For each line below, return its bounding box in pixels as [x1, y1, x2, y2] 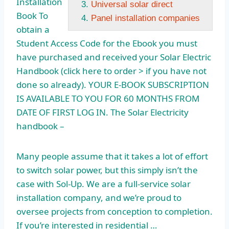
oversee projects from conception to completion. [16, 205, 213, 218]
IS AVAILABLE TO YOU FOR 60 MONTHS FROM [16, 93, 199, 105]
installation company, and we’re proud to [16, 192, 181, 204]
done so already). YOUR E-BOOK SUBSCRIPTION [16, 79, 209, 91]
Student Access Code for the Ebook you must [16, 37, 197, 50]
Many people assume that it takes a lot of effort [16, 150, 208, 163]
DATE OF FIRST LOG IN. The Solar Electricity [16, 106, 189, 119]
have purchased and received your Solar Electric [16, 51, 211, 63]
